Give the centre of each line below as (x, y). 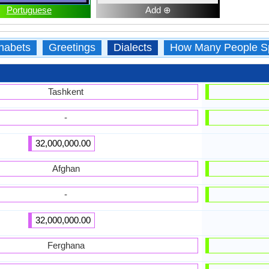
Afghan (66, 168)
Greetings (72, 47)
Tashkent (66, 92)
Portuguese (29, 10)
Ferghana (66, 245)
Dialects (132, 47)
